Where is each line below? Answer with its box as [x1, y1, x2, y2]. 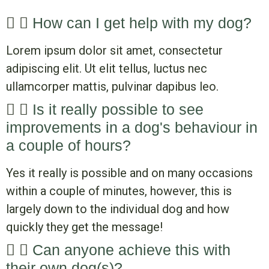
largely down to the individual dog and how [6, 202, 229, 217]
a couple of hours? [6, 137, 131, 154]
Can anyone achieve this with [32, 241, 231, 259]
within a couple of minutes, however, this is [6, 184, 232, 199]
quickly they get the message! [6, 220, 163, 235]
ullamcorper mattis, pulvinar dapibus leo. [6, 79, 219, 94]
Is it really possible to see [32, 101, 204, 118]
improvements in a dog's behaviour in [6, 119, 258, 136]
